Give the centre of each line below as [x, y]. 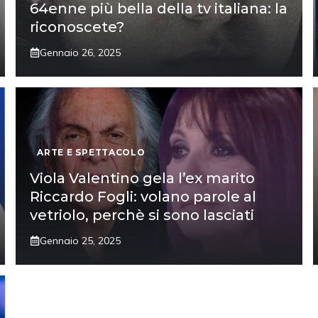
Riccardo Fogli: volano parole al [143, 196]
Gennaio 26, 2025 [81, 52]
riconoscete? [77, 27]
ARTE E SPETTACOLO [91, 152]
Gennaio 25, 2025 [81, 240]
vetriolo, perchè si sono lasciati [142, 215]
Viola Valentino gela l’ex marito [143, 178]
